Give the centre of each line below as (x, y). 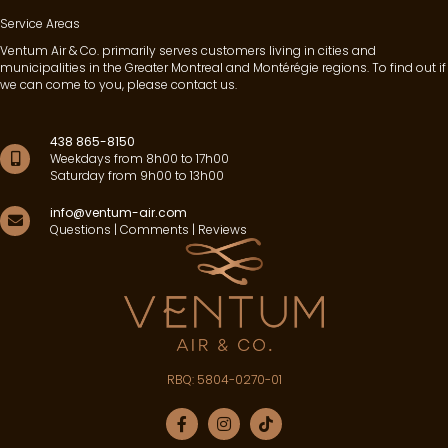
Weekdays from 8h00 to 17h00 (139, 159)
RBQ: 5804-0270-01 (224, 380)
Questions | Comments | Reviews (148, 230)
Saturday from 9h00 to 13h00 (137, 176)
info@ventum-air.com (118, 213)
